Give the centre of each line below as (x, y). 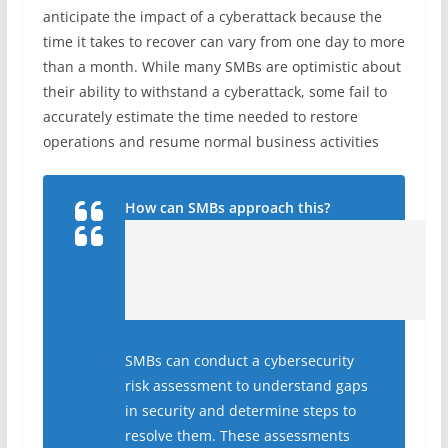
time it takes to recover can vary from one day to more (223, 41)
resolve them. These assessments (237, 435)
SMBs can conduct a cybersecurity (239, 360)
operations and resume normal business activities (212, 141)
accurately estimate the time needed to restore (200, 116)
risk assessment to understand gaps (246, 385)
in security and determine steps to (240, 410)
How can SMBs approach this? (227, 207)
